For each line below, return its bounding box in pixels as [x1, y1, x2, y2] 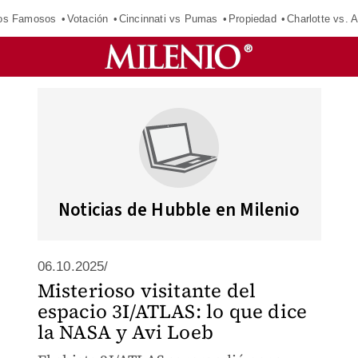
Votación [66, 12, 109, 25]
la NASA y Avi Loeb [37, 319, 214, 345]
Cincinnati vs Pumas [118, 12, 218, 25]
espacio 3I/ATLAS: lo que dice [37, 298, 308, 324]
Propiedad [228, 12, 276, 25]
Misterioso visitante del [37, 277, 257, 304]
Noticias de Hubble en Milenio [58, 197, 300, 223]
